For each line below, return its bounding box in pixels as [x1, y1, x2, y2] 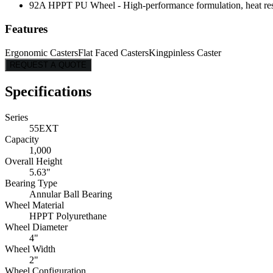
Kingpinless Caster [149, 47, 221, 58]
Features [5, 23, 48, 36]
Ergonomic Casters [5, 47, 78, 58]
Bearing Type [5, 177, 57, 188]
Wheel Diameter [5, 221, 68, 232]
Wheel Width [5, 243, 55, 254]
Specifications [5, 83, 91, 99]
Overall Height [5, 155, 62, 166]
